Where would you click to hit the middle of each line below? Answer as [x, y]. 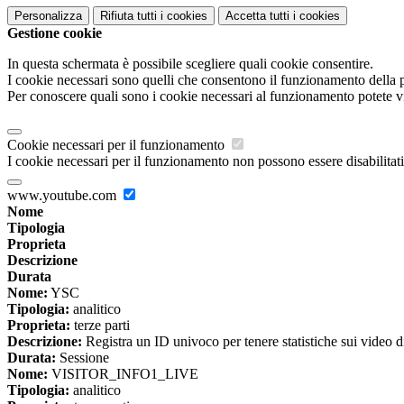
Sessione [83, 358]
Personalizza [48, 16]
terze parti [100, 326]
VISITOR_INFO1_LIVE [123, 374]
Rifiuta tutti [129, 16]
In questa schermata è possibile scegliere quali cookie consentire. [190, 64]
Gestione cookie [55, 33]
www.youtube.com [64, 196]
